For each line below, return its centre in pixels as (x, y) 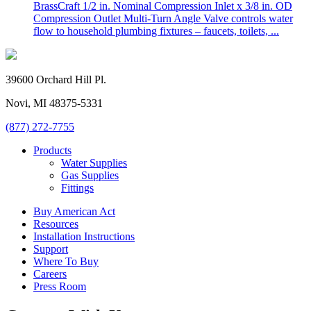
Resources (56, 224)
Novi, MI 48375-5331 (54, 103)
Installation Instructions (84, 237)
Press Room (60, 287)
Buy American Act (74, 212)
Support (51, 249)
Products (52, 151)
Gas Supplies (90, 176)
